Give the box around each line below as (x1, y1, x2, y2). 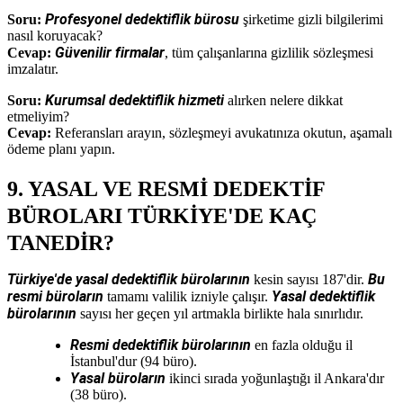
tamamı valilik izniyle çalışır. (103, 288, 272, 304)
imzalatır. (7, 60, 58, 76)
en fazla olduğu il (251, 336, 353, 353)
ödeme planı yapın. (7, 140, 115, 157)
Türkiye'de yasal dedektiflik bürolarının (7, 270, 250, 288)
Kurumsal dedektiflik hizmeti (45, 91, 224, 109)
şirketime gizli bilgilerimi (239, 11, 383, 27)
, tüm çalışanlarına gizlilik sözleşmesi (165, 44, 373, 60)
